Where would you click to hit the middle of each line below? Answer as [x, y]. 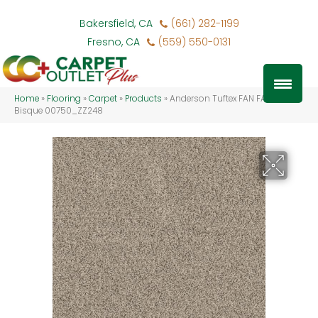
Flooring [64, 99]
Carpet [103, 99]
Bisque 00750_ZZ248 [59, 111]
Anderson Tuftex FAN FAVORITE [232, 99]
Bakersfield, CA [116, 23]
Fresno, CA [114, 42]
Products [143, 99]
